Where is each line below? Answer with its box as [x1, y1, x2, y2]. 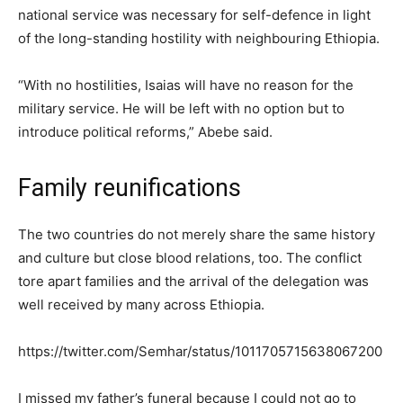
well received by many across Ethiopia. [18, 295, 264, 313]
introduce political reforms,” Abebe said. [18, 122, 273, 140]
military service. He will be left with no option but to [18, 99, 345, 117]
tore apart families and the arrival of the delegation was [18, 272, 369, 290]
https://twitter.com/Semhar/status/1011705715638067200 [18, 342, 382, 360]
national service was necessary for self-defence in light [18, 5, 371, 23]
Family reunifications [18, 173, 241, 202]
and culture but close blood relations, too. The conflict [18, 248, 362, 266]
